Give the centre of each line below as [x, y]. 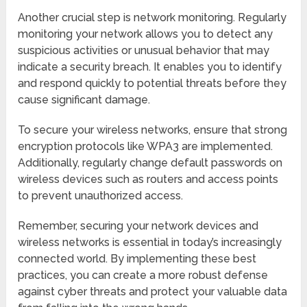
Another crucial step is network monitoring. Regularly [152, 17]
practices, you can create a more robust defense [143, 275]
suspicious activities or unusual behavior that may [144, 50]
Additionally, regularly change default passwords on [150, 162]
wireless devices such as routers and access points [148, 179]
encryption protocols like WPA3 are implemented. [146, 146]
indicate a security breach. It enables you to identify [150, 66]
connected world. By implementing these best [137, 258]
